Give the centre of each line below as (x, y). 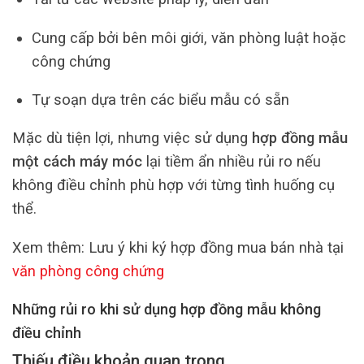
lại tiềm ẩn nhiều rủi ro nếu (232, 162)
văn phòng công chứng (88, 271)
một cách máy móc (77, 162)
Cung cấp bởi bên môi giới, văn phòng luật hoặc (188, 37)
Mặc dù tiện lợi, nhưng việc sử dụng (132, 138)
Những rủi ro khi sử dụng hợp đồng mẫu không (167, 310)
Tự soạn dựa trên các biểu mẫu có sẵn (160, 100)
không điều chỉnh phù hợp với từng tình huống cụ (173, 185)
